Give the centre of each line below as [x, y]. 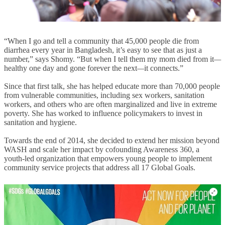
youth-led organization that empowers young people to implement [108, 158]
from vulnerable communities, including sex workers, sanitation [104, 95]
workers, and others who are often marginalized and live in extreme [110, 104]
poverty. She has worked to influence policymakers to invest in [103, 113]
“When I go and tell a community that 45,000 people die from [101, 41]
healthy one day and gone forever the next [71, 68]
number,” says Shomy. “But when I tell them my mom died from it [109, 59]
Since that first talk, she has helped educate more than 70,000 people [112, 86]
